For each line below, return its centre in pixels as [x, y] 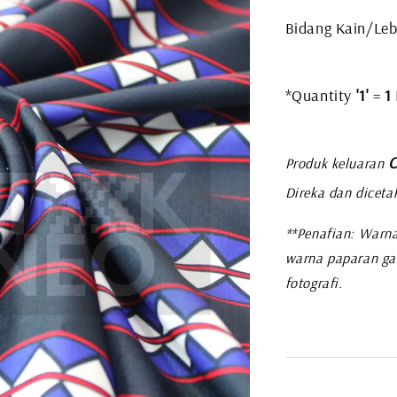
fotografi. [314, 282]
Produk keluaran [335, 163]
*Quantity [320, 95]
